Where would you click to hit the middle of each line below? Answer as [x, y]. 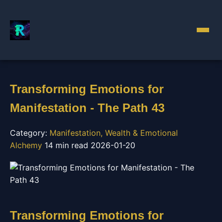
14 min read [66, 145]
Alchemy [26, 145]
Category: [30, 133]
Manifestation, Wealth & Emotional [114, 133]
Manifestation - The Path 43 [87, 108]
